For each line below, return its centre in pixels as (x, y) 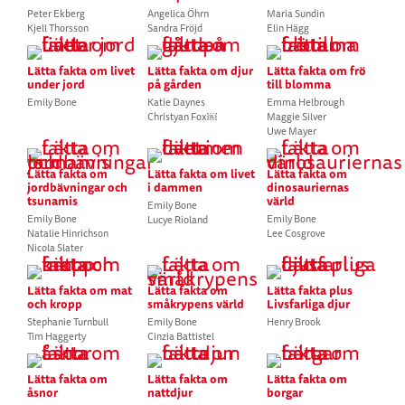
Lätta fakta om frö (317, 71)
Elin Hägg (288, 28)
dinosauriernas (308, 187)
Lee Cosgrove (297, 233)
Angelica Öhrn (178, 14)
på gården (174, 84)
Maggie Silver (297, 117)
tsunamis (52, 201)
